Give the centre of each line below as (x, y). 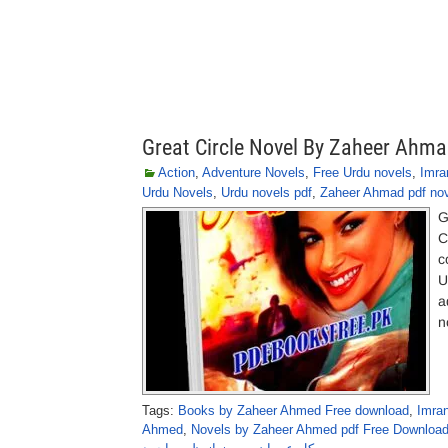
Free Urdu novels (362, 172)
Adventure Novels (253, 172)
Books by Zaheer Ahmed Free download (293, 410)
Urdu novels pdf (266, 192)
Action (176, 172)
